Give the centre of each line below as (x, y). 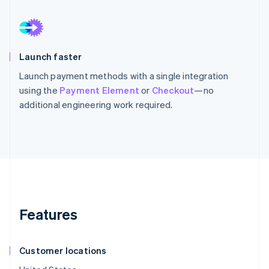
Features (48, 214)
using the (39, 90)
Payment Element (99, 90)
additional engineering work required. (96, 104)
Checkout (173, 90)
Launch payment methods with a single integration (124, 76)
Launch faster (51, 56)
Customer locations (63, 251)
